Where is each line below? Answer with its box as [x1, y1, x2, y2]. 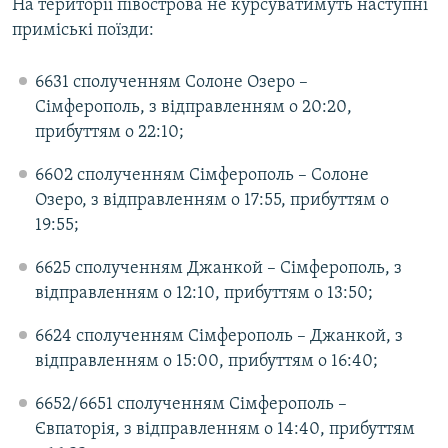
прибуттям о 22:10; [34, 123, 184, 143]
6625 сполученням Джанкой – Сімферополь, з [34, 259, 402, 279]
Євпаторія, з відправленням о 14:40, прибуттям [34, 420, 415, 440]
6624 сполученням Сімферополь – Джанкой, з [34, 327, 403, 347]
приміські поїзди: [12, 21, 154, 41]
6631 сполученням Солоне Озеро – [34, 73, 308, 93]
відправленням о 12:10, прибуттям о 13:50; [34, 284, 373, 304]
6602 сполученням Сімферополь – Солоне [34, 166, 369, 186]
